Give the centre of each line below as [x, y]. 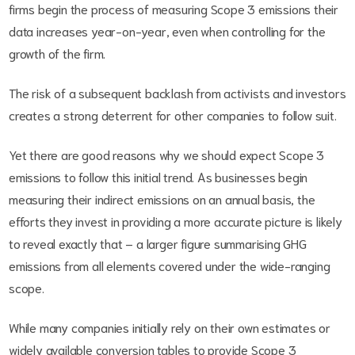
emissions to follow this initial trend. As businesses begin [158, 176]
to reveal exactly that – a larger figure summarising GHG [158, 242]
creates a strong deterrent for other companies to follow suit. [176, 114]
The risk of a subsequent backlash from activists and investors [177, 92]
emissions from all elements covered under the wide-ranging [170, 265]
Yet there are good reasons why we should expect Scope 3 [166, 154]
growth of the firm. [59, 52]
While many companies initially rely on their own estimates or [170, 326]
